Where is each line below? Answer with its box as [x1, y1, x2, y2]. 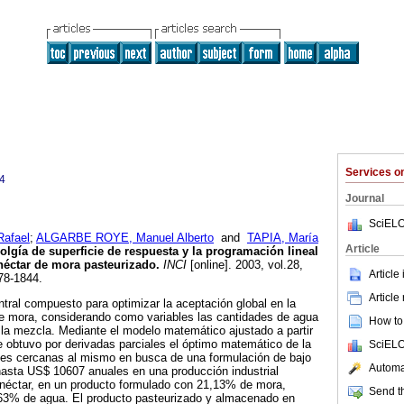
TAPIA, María [247, 231, 318, 245]
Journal [345, 192, 384, 205]
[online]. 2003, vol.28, [187, 258, 303, 272]
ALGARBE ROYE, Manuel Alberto [36, 231, 214, 245]
